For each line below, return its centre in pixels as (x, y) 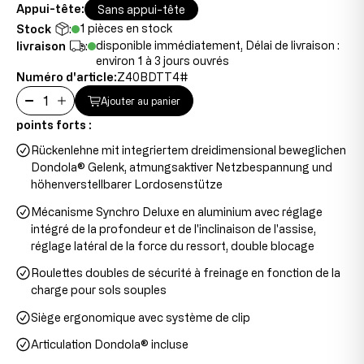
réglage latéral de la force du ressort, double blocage (173, 245)
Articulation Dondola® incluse (110, 344)
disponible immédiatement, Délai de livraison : (218, 45)
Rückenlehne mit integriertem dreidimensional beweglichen (188, 150)
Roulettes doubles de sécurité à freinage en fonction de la (186, 273)
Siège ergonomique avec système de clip (141, 317)
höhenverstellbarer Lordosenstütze (127, 184)
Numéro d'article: (67, 77)
